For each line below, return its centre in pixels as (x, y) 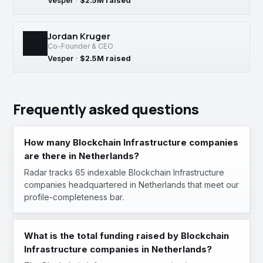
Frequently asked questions (106, 109)
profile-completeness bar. (74, 197)
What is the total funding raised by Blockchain (127, 236)
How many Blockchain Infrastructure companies (131, 142)
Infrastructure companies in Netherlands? (118, 249)
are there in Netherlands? (82, 156)
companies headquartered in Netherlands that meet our (131, 185)
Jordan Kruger (79, 36)
